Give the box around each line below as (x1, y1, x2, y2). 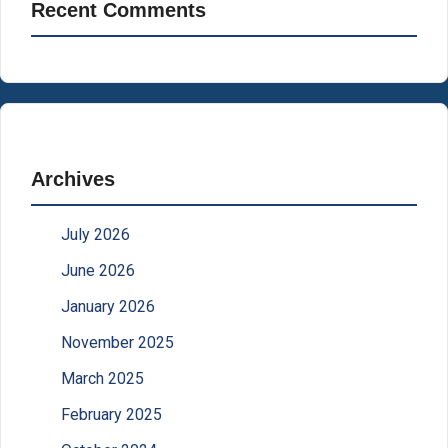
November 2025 (61, 332, 174, 352)
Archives (31, 167, 115, 190)
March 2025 (61, 368, 144, 388)
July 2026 (61, 224, 130, 244)
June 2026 (61, 260, 135, 280)
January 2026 (61, 296, 155, 316)
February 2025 (61, 404, 162, 424)
